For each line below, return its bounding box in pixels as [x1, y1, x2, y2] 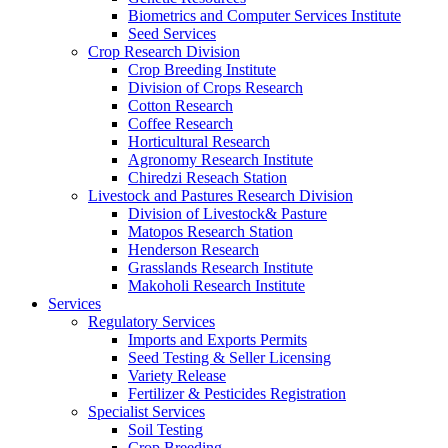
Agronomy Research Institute [128, 150, 313, 168]
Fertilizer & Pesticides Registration [128, 384, 346, 402]
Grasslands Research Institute [128, 258, 313, 276]
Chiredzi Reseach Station [128, 168, 287, 186]
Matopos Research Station [128, 222, 293, 240]
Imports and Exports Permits [128, 330, 307, 348]
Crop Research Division [88, 42, 240, 60]
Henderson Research [128, 240, 259, 258]
